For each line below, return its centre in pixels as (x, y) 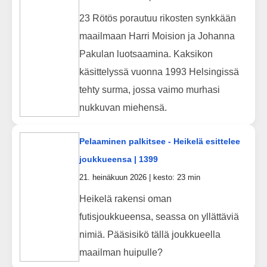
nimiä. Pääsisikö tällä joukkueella (150, 234)
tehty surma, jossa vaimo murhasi (149, 89)
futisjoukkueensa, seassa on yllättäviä (159, 216)
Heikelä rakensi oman (125, 198)
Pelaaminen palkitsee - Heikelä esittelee (159, 141)
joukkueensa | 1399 (118, 159)
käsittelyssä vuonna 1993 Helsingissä (159, 72)
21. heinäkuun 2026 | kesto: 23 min (139, 177)
